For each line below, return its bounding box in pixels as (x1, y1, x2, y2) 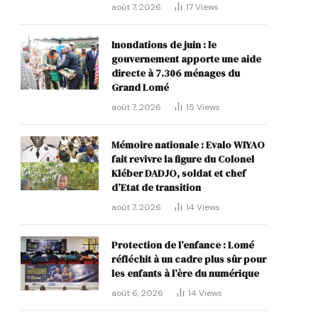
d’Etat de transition (111, 180, 201, 195)
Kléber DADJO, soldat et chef (111, 166, 246, 181)
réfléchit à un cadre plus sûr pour (111, 252, 266, 267)
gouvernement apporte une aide (111, 52, 261, 67)
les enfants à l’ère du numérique (111, 266, 259, 281)
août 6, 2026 (111, 287, 163, 300)
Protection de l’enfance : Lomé (111, 238, 254, 253)
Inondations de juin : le (111, 38, 216, 53)
